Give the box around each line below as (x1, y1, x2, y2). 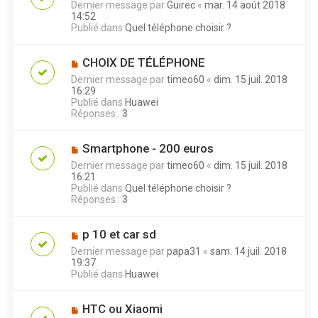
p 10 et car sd (82, 226, 156, 241)
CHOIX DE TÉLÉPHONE (82, 55, 205, 70)
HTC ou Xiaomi (82, 301, 163, 316)
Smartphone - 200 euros (82, 141, 214, 155)
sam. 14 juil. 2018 (210, 245, 287, 257)
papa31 (167, 245, 201, 257)
